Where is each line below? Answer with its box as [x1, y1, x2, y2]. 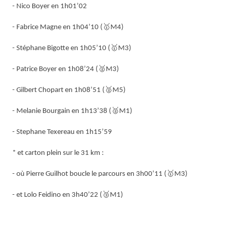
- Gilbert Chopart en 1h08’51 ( [12, 86, 105, 94]
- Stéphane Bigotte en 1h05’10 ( [12, 44, 110, 52]
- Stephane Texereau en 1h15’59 [12, 128, 112, 136]
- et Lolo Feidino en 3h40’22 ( [12, 191, 102, 199]
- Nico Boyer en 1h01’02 [12, 2, 87, 10]
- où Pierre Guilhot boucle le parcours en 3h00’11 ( [12, 170, 167, 178]
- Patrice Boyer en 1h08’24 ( [12, 65, 98, 73]
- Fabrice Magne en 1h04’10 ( [12, 23, 103, 31]
